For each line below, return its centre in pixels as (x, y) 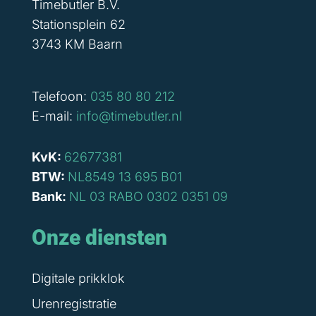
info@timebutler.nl (129, 116)
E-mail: (54, 116)
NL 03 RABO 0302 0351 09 (148, 197)
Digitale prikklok (78, 279)
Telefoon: (61, 97)
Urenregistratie (74, 304)
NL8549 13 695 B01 (124, 177)
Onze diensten (99, 238)
